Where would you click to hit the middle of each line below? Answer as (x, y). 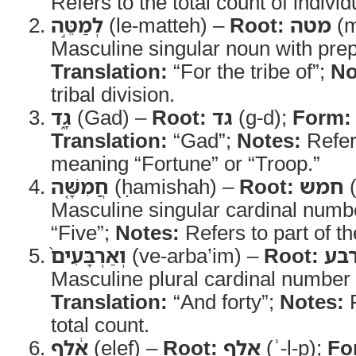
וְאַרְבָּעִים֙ (89, 255)
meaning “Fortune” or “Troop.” (186, 163)
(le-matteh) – (166, 25)
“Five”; (83, 232)
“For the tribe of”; (249, 71)
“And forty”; (224, 301)
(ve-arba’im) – (195, 255)
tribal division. (113, 94)
